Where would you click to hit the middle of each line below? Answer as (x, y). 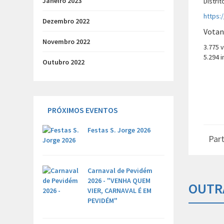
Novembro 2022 (66, 41)
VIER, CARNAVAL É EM (119, 190)
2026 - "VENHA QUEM (119, 180)
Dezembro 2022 (66, 21)
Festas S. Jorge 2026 (119, 130)
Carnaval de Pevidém (120, 170)
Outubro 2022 (63, 62)
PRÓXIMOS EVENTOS (83, 110)
